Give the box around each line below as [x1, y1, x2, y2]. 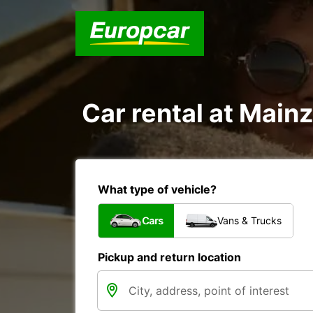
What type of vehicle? [98, 182, 217, 196]
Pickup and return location [98, 250, 241, 264]
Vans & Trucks [217, 214, 282, 226]
